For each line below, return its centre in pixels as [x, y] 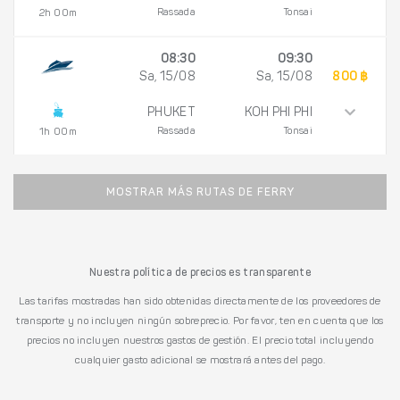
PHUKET [171, 113]
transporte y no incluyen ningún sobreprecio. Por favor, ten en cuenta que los [200, 321]
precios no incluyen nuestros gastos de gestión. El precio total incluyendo [200, 341]
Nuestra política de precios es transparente [200, 273]
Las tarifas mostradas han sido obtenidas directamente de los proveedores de [200, 301]
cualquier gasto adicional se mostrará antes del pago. [200, 360]
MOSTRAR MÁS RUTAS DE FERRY [200, 192]
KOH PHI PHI [278, 113]
